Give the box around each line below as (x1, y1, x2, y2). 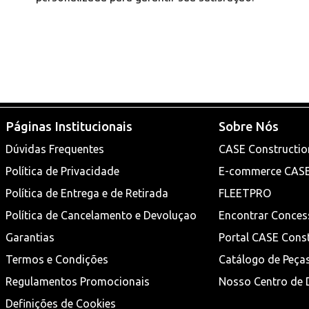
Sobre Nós (218, 119, 279, 134)
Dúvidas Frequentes (6, 143, 105, 156)
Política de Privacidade (6, 165, 120, 178)
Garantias (6, 231, 55, 244)
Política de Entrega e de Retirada (6, 187, 169, 200)
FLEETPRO (218, 187, 271, 200)
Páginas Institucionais (6, 119, 133, 134)
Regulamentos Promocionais (6, 275, 150, 288)
